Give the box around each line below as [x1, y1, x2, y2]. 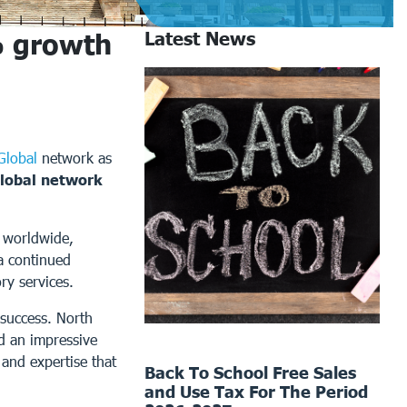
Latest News [144, 26, 256, 49]
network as [37, 148, 112, 166]
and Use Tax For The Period [144, 381, 369, 402]
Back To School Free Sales [144, 362, 357, 382]
